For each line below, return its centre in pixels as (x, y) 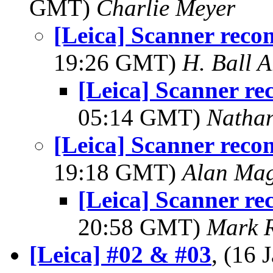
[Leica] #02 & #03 (120, 254)
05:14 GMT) (142, 117)
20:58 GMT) (142, 227)
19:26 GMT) (118, 62)
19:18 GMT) (118, 172)
